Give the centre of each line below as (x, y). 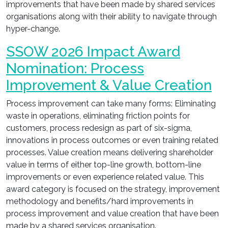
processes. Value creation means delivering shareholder (110, 152)
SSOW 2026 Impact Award (93, 52)
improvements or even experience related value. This (105, 177)
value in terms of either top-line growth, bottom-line (104, 165)
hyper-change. (33, 29)
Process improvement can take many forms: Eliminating (111, 104)
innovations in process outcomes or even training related (112, 140)
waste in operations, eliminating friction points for (98, 116)
